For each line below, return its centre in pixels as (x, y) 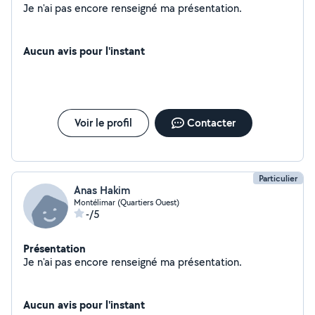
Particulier (278, 178)
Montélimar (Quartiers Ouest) (127, 202)
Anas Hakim (102, 190)
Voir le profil (103, 123)
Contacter (211, 123)
